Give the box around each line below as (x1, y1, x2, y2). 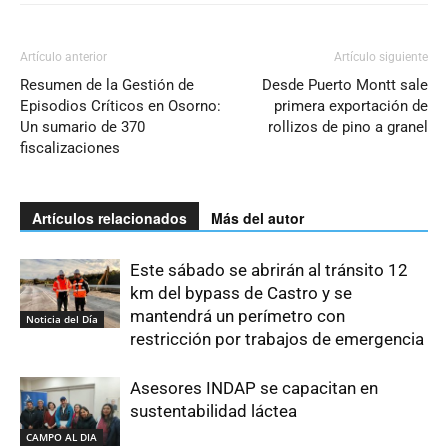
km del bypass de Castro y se (130, 283, 352, 304)
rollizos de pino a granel (268, 118, 428, 137)
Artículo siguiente (334, 50, 428, 65)
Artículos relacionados (32, 208, 187, 229)
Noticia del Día (26, 312, 98, 327)
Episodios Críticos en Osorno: (20, 97, 221, 116)
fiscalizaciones (20, 139, 120, 158)
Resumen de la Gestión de (20, 76, 194, 95)
